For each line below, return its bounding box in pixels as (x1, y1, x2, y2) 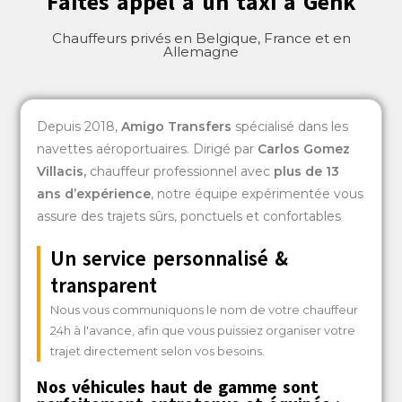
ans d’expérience (37, 185, 152, 202)
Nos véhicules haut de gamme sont (37, 375, 319, 399)
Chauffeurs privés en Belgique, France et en (51, 29, 351, 47)
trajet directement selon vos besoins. (50, 343, 266, 358)
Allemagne (163, 42, 239, 60)
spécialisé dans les (232, 118, 349, 135)
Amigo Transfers (121, 118, 232, 135)
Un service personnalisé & (50, 245, 289, 273)
